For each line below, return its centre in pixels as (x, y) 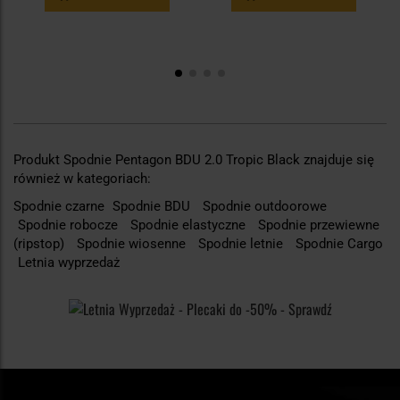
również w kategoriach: (82, 178)
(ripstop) (41, 243)
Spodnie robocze (70, 225)
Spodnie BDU (153, 206)
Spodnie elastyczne (190, 225)
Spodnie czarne (61, 206)
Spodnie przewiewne (319, 225)
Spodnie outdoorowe (265, 206)
